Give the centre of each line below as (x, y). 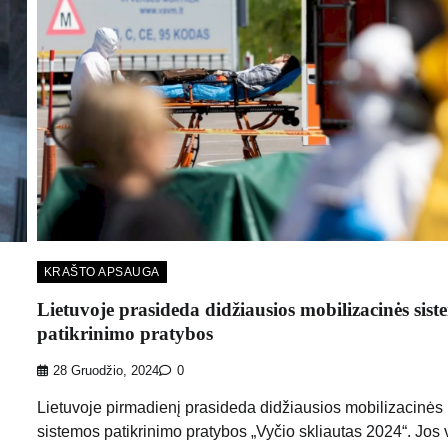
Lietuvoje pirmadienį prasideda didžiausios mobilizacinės (239, 408)
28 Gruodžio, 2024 (105, 371)
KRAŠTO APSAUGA (101, 271)
